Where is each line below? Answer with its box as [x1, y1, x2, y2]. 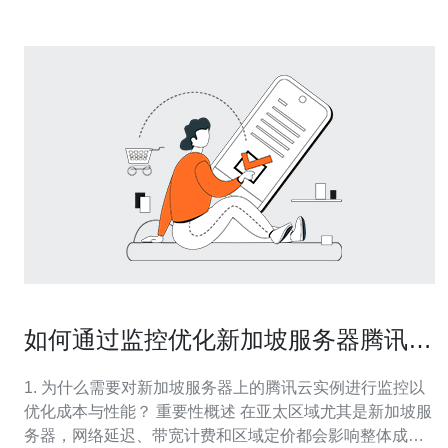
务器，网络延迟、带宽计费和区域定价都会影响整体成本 [24, 427, 424, 444]
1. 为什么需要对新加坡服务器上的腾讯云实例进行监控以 [24, 379, 425, 396]
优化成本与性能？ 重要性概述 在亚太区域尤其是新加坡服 [24, 403, 432, 420]
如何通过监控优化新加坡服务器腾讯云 [24, 326, 432, 353]
